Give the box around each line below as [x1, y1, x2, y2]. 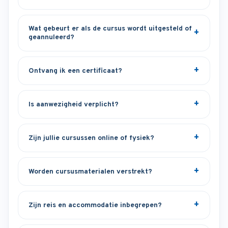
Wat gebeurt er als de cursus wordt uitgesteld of [28, 24, 192, 33]
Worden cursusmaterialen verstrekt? [28, 167, 152, 176]
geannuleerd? [28, 33, 74, 42]
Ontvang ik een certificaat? [28, 66, 122, 75]
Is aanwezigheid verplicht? [28, 100, 119, 109]
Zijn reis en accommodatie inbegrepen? [28, 201, 162, 210]
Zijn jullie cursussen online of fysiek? [28, 133, 154, 142]
